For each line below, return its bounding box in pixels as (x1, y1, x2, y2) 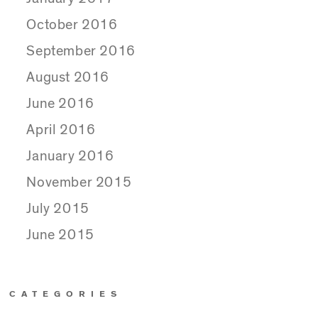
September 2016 (26, 43, 136, 58)
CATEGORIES (9, 289, 123, 298)
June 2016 (26, 96, 94, 111)
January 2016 (26, 148, 114, 163)
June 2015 (26, 227, 94, 242)
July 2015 (26, 201, 89, 216)
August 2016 (26, 70, 110, 84)
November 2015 (26, 175, 132, 190)
